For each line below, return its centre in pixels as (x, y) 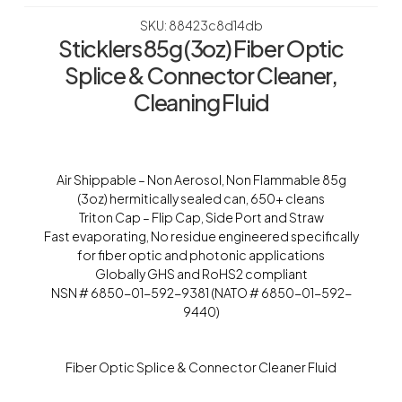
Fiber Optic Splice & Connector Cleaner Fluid (201, 367)
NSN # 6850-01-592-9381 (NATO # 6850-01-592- (201, 293)
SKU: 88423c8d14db (201, 26)
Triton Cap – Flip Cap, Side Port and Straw (201, 218)
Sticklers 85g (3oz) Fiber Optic (201, 49)
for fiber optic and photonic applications (201, 255)
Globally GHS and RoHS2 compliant (201, 274)
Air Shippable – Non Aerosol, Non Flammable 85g (201, 180)
